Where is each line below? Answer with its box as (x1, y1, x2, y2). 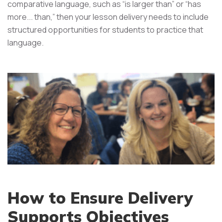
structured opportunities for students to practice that (7, 24, 203, 35)
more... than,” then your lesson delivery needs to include (7, 11, 209, 22)
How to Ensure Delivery (7, 188, 193, 208)
